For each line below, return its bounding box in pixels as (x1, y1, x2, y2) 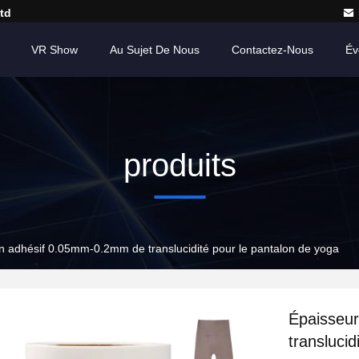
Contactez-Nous (232, 43, 313, 56)
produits (123, 147, 236, 183)
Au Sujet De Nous (110, 43, 200, 56)
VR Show (31, 43, 78, 56)
